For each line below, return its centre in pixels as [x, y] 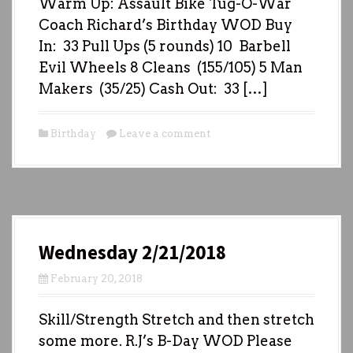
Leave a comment [165, 133]
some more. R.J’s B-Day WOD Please [165, 340]
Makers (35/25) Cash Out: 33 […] [153, 88]
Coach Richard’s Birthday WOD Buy [165, 24]
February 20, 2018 [97, 278]
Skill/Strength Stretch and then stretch [176, 319]
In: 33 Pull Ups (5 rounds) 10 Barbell [165, 46]
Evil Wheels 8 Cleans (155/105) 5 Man [171, 67]
